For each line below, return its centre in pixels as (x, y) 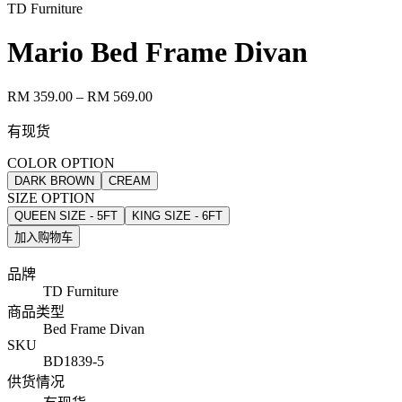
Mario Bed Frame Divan (157, 52)
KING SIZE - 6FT (177, 215)
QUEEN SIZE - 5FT (66, 215)
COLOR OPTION (61, 162)
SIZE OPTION (51, 197)
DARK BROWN (54, 180)
